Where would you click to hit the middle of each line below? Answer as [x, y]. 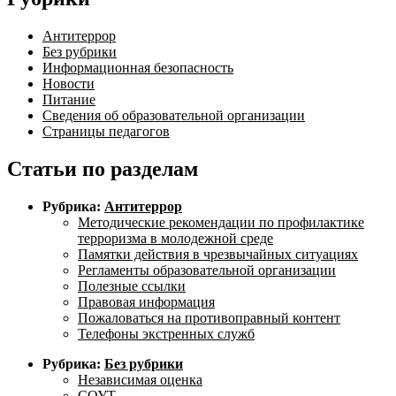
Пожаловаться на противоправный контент [209, 317]
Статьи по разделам [103, 168]
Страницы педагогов [106, 131]
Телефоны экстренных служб [166, 333]
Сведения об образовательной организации [174, 115]
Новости [69, 83]
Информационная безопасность [138, 67]
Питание [69, 99]
